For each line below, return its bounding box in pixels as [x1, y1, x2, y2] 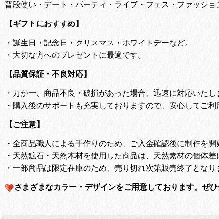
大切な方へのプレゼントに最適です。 [13, 49, 146, 60]
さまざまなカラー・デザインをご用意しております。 [14, 182, 202, 191]
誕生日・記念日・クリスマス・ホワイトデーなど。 [13, 37, 193, 47]
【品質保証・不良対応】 [5, 68, 91, 79]
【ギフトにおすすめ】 [5, 18, 83, 28]
